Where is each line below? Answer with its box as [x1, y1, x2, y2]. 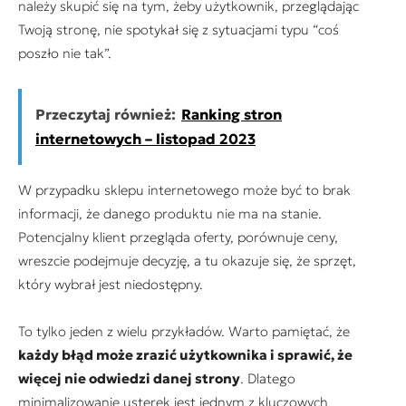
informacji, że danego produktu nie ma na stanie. [18, 205, 322, 223]
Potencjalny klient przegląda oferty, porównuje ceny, [18, 228, 338, 246]
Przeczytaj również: [35, 105, 176, 124]
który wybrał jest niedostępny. [18, 275, 203, 294]
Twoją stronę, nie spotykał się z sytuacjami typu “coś [18, 21, 339, 39]
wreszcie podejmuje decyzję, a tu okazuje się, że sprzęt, [18, 252, 356, 270]
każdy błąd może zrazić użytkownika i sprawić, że [18, 346, 353, 364]
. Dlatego [240, 370, 295, 388]
